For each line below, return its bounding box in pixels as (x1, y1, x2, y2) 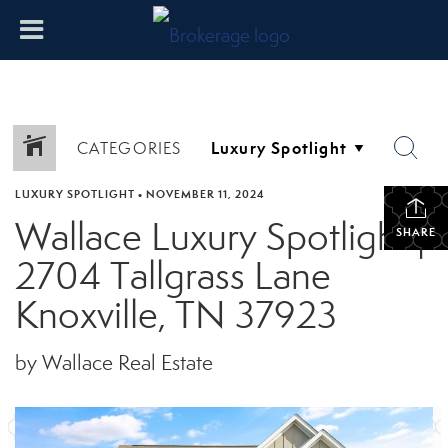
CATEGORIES (76, 138, 182, 158)
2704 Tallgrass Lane (15, 252, 331, 300)
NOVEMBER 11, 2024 (146, 187, 265, 201)
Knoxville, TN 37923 (15, 291, 337, 339)
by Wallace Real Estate (15, 350, 213, 376)
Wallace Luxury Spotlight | (15, 213, 425, 261)
